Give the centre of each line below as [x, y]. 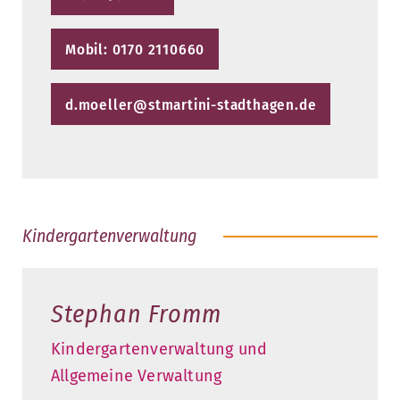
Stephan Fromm [136, 313]
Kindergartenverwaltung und [159, 349]
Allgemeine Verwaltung [137, 375]
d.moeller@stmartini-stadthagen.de [191, 104]
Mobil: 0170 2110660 [135, 50]
